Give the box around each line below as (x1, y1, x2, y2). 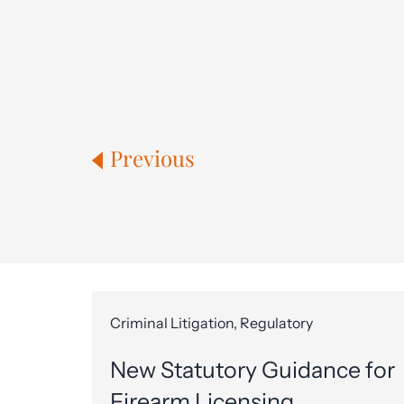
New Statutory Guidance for (110, 356, 395, 383)
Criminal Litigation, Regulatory (110, 314, 313, 332)
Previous (110, 143, 195, 172)
